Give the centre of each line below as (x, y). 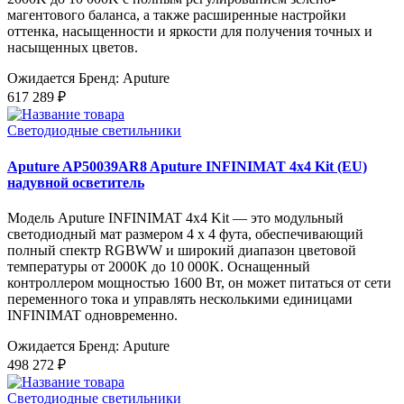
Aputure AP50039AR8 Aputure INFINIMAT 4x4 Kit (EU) (187, 166)
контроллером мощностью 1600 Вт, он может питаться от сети (199, 282)
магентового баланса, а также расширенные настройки (177, 15)
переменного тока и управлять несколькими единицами (180, 298)
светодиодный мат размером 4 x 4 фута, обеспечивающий (185, 234)
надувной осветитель (76, 182)
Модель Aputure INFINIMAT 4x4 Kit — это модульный (175, 217)
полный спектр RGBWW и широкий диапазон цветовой (182, 250)
